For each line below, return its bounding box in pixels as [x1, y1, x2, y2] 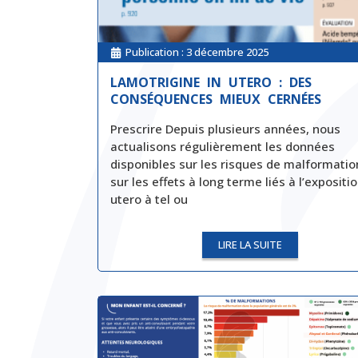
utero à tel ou [110, 191, 188, 208]
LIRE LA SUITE [217, 237, 282, 252]
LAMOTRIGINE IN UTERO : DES [110, 74, 312, 92]
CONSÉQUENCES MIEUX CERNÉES [110, 90, 321, 109]
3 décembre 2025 [186, 45, 268, 60]
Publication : [125, 45, 186, 60]
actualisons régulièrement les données [110, 138, 335, 155]
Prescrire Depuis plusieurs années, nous [110, 121, 340, 137]
